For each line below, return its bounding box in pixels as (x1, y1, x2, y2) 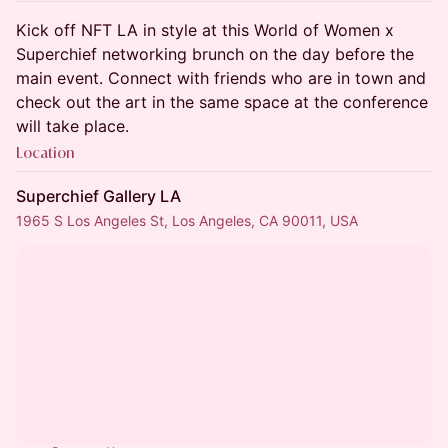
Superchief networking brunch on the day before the (16, 44, 414, 64)
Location (16, 143, 74, 162)
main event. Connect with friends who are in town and (16, 68, 426, 88)
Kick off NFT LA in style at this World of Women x (16, 20, 394, 40)
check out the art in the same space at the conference (16, 92, 428, 112)
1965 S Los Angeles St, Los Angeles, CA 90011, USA (16, 212, 358, 229)
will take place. (16, 116, 129, 136)
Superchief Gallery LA (16, 186, 181, 206)
